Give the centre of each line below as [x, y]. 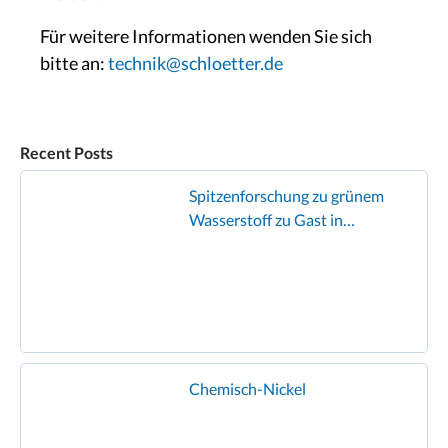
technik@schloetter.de [195, 63]
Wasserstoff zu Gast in [266, 219]
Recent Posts [66, 152]
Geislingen [227, 243]
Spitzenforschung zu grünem [286, 195]
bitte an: [74, 63]
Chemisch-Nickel [247, 388]
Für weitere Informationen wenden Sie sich [206, 36]
